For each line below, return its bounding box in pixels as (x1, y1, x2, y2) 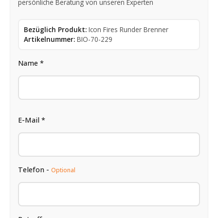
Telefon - (18, 164, 51, 174)
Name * (18, 58, 44, 68)
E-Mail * (18, 115, 45, 125)
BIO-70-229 (77, 34, 112, 44)
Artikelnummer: (24, 34, 75, 44)
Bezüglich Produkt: (24, 24, 87, 34)
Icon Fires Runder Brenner (89, 24, 168, 34)
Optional (51, 165, 75, 174)
